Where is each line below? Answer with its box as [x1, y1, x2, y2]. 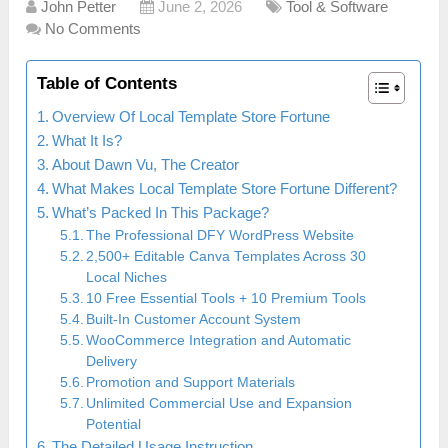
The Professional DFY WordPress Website [86, 228, 355, 244]
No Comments [45, 20, 142, 38]
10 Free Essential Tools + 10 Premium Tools [86, 291, 367, 307]
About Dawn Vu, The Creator [52, 156, 240, 174]
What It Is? [52, 132, 123, 150]
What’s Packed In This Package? [52, 204, 270, 222]
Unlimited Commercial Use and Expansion [86, 396, 353, 412]
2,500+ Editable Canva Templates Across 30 [86, 249, 367, 265]
